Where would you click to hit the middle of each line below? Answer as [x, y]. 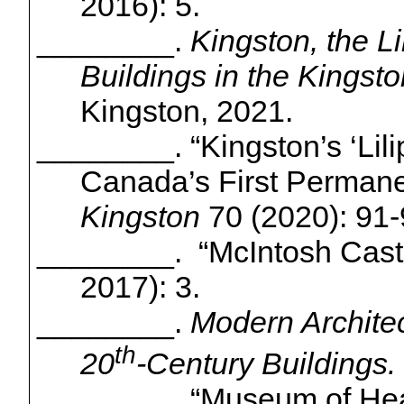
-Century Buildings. [266, 364]
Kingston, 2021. [186, 110]
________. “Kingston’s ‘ [197, 146]
